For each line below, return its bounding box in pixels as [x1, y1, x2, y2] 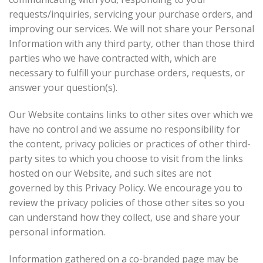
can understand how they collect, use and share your [9, 210, 240, 224]
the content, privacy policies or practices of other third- [9, 137, 251, 150]
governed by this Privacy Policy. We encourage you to [9, 181, 242, 194]
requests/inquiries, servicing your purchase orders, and [9, 7, 252, 21]
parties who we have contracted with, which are [9, 51, 217, 65]
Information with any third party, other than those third [9, 36, 254, 50]
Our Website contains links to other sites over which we [9, 107, 253, 121]
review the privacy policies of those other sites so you [9, 195, 244, 209]
